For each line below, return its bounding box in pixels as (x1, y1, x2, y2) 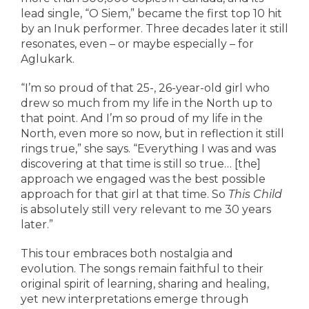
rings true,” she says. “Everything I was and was (21, 142, 276, 155)
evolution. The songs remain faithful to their (21, 262, 263, 275)
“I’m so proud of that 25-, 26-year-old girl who (21, 81, 270, 94)
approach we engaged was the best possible (21, 172, 266, 186)
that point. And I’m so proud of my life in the (21, 112, 263, 125)
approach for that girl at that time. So (21, 188, 228, 201)
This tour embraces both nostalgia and (21, 247, 233, 260)
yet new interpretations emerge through (21, 292, 248, 306)
